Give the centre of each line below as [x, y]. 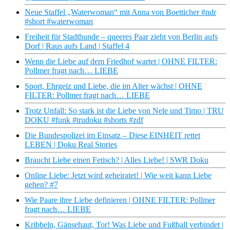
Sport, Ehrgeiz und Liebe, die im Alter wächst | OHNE [113, 86]
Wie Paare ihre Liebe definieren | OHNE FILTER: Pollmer [120, 200]
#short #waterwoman [59, 22]
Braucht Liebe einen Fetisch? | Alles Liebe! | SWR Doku [117, 160]
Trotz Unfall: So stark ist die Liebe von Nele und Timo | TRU [124, 111]
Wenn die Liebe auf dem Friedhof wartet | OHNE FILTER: [121, 62]
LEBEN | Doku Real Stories [71, 145]
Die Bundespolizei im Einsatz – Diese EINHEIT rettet [112, 136]
